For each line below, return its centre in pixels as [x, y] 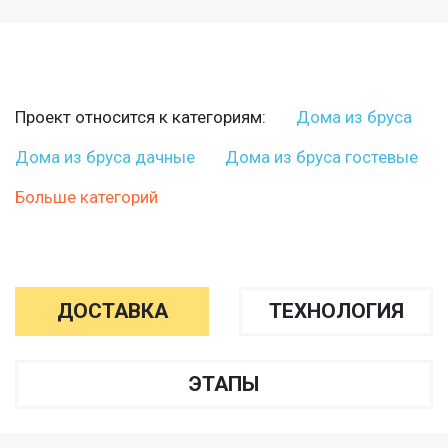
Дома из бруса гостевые [321, 156]
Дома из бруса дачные [105, 156]
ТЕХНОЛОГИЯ [336, 310]
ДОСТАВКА [112, 310]
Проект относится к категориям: [140, 116]
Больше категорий [86, 196]
